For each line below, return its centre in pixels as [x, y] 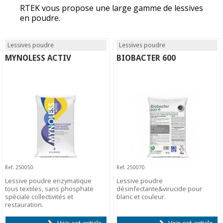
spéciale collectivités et [39, 196]
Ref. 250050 [19, 167]
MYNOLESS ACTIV [38, 58]
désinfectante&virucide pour [160, 188]
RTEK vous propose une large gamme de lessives [111, 8]
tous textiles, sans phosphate [50, 188]
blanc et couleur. [141, 196]
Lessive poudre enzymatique [49, 180]
